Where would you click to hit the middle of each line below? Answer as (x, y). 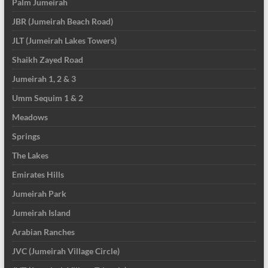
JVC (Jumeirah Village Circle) (66, 251)
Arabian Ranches (43, 232)
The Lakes (30, 155)
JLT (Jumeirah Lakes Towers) (64, 40)
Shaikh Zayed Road (47, 59)
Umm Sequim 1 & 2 (47, 98)
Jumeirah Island (41, 212)
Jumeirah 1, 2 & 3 (44, 78)
